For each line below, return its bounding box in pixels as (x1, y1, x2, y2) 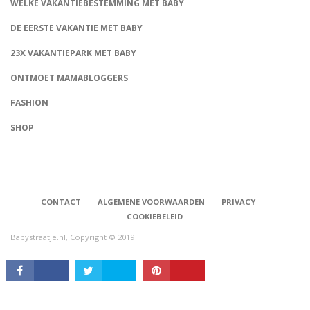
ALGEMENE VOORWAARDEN (97, 197, 205, 208)
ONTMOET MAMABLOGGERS (10, 72, 128, 84)
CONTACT (40, 197, 81, 208)
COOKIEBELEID (127, 211, 183, 222)
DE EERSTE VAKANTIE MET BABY (10, 22, 143, 35)
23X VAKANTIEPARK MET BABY (10, 47, 136, 60)
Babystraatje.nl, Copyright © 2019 (10, 232, 134, 243)
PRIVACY (221, 197, 255, 208)
